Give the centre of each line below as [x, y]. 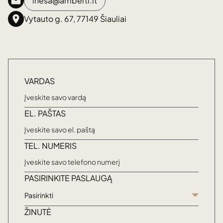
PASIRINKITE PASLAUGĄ [68, 178]
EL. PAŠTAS [45, 113]
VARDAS [40, 81]
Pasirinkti [39, 195]
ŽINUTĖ [38, 212]
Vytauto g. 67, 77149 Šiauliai [75, 19]
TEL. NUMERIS [51, 146]
